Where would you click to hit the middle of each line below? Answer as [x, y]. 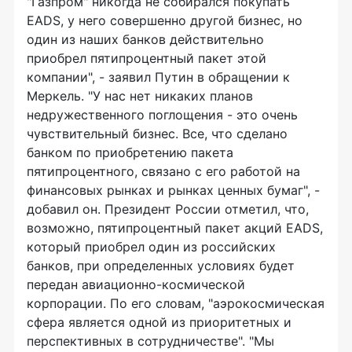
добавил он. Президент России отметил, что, [168, 209]
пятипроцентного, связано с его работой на [163, 171]
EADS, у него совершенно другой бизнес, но [165, 20]
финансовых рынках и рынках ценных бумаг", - [173, 190]
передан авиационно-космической [136, 284]
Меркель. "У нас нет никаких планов [140, 96]
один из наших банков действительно [145, 39]
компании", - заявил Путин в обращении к [158, 77]
